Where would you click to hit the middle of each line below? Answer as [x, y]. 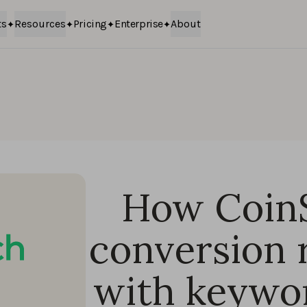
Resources [40, 24]
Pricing [90, 24]
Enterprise [138, 24]
